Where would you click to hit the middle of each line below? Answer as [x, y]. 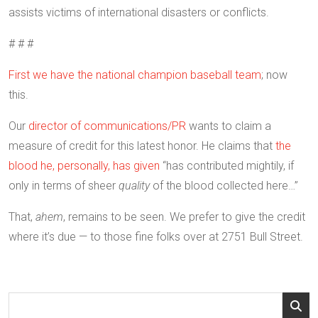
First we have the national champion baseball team [135, 75]
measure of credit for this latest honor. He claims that [142, 146]
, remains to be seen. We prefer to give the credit [184, 216]
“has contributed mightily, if [227, 165]
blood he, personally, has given [84, 165]
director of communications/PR [107, 126]
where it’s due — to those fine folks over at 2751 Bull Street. [156, 236]
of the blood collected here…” [225, 185]
